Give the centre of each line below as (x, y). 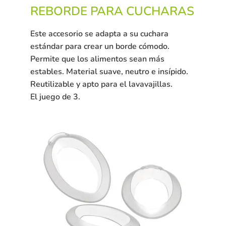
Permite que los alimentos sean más (97, 59)
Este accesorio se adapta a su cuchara (99, 34)
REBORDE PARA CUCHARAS (112, 11)
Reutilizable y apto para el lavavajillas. (101, 84)
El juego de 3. (55, 97)
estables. (48, 72)
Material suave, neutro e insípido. (127, 72)
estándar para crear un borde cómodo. (100, 47)
